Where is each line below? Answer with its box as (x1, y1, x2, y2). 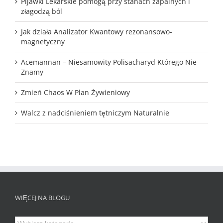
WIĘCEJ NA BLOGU (15, 193, 70, 202)
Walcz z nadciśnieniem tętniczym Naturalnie (21, 108, 169, 117)
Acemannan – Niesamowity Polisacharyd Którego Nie (21, 57, 197, 67)
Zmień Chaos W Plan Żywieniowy (21, 87, 130, 97)
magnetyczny (21, 36, 65, 46)
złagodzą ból (21, 6, 62, 16)
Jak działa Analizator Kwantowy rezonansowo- (21, 26, 172, 36)
